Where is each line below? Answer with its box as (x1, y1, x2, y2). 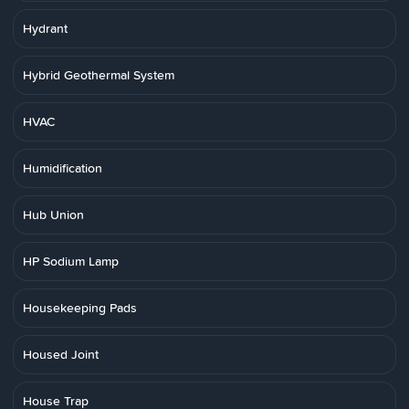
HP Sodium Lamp (23, 252, 119, 270)
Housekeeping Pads (23, 299, 137, 317)
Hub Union (23, 205, 84, 224)
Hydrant (23, 19, 68, 37)
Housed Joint (23, 345, 99, 363)
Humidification (23, 159, 102, 177)
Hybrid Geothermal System (23, 66, 174, 84)
